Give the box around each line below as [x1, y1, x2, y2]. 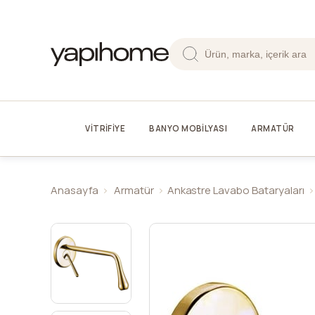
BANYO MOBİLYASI [149, 122, 228, 134]
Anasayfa [51, 182, 98, 198]
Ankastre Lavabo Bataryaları [167, 182, 304, 198]
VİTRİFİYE [85, 122, 126, 134]
